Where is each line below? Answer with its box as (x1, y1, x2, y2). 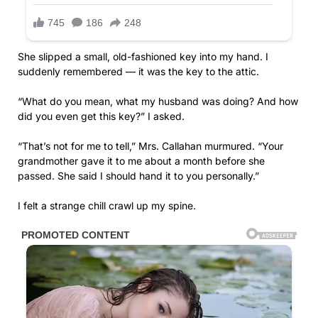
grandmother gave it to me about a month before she (18, 155, 265, 168)
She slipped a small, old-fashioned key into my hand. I (18, 50, 268, 63)
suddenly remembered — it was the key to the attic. (18, 65, 259, 78)
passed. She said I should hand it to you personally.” (18, 170, 259, 182)
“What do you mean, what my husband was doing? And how (18, 95, 298, 108)
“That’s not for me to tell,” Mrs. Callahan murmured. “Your (18, 140, 283, 153)
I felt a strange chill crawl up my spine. (18, 199, 196, 212)
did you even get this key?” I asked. (18, 110, 185, 123)
